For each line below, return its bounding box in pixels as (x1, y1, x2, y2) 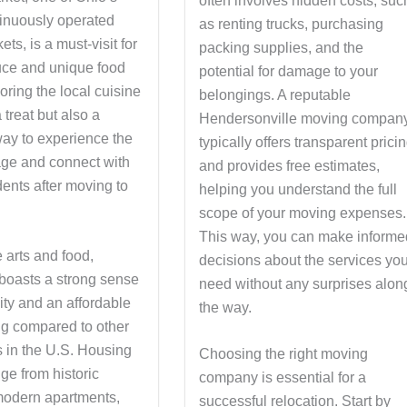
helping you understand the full (199, 181, 398, 197)
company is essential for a (199, 370, 367, 386)
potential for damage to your (199, 63, 379, 79)
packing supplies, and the (199, 39, 364, 55)
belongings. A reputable (199, 86, 352, 103)
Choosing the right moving (199, 346, 369, 362)
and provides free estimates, (199, 157, 381, 174)
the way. (199, 299, 253, 315)
